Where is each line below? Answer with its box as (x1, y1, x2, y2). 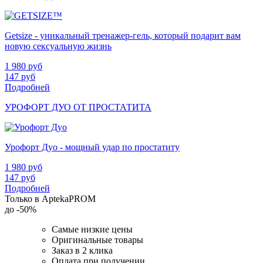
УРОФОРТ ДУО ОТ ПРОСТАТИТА (5, 102, 151, 112)
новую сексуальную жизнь (5, 41, 112, 51)
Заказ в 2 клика (52, 245, 113, 255)
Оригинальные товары (52, 234, 143, 245)
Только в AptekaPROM (5, 193, 96, 204)
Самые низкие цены (52, 224, 133, 234)
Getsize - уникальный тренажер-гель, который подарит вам (5, 30, 241, 41)
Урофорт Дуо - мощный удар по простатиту (5, 141, 180, 152)
